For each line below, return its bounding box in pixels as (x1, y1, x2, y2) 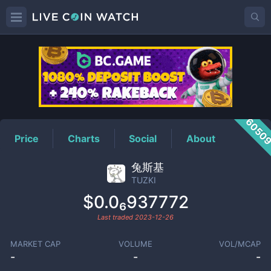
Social (129, 132, 157, 145)
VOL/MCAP (219, 239, 261, 249)
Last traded (97, 213, 135, 221)
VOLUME (118, 239, 152, 249)
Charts (68, 132, 100, 145)
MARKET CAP (10, 239, 60, 249)
